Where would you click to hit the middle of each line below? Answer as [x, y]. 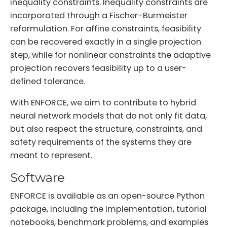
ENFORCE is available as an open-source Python [107, 196]
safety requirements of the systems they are [101, 142]
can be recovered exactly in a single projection [106, 42]
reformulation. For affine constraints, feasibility [106, 28]
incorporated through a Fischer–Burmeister [99, 15]
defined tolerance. [48, 81]
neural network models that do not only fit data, [108, 116]
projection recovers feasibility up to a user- [98, 68]
